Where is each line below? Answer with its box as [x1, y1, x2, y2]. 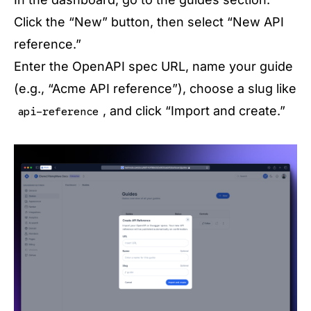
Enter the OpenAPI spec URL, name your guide [14, 59, 293, 74]
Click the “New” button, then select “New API [14, 15, 284, 29]
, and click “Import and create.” [102, 103, 285, 118]
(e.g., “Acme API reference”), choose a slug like [14, 81, 296, 96]
